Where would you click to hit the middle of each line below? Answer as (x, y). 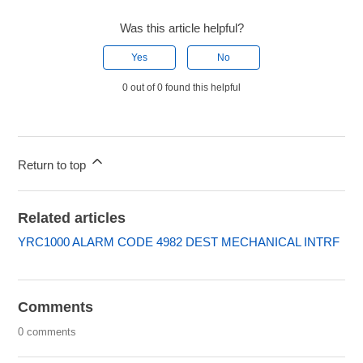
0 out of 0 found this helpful (181, 87)
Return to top (54, 164)
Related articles (72, 218)
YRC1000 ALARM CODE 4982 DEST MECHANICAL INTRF (179, 241)
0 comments (47, 331)
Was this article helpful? (181, 28)
